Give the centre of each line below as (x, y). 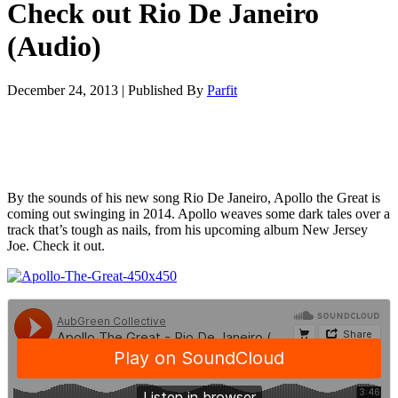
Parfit (222, 90)
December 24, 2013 (63, 90)
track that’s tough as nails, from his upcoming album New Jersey (187, 229)
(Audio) (54, 47)
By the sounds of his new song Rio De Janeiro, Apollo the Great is (194, 197)
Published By (167, 90)
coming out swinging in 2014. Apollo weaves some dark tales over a (199, 213)
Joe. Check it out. (56, 245)
